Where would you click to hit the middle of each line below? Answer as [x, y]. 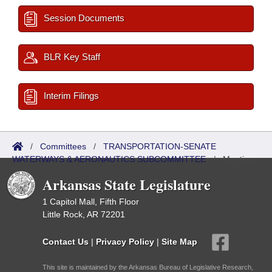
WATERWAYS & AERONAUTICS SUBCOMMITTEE [109, 159]
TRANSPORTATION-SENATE [160, 146]
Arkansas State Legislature [127, 184]
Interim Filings [70, 96]
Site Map [179, 241]
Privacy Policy [125, 241]
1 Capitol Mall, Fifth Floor [91, 202]
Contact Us [66, 241]
